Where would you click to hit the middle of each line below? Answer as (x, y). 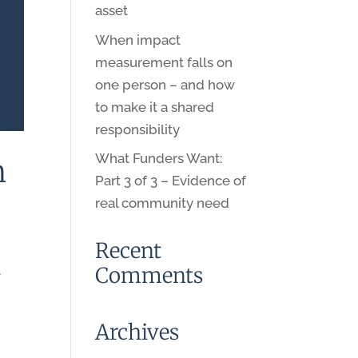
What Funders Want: (159, 158)
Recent (129, 251)
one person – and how (165, 84)
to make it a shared (155, 107)
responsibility (138, 129)
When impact (138, 40)
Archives (137, 332)
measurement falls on (164, 62)
